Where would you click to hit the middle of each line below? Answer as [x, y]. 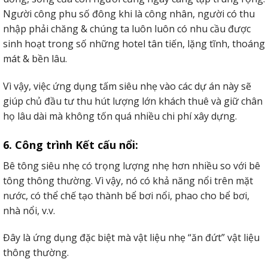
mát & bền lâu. [35, 59]
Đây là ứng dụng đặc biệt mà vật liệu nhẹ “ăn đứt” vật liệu [131, 238]
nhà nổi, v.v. [29, 210]
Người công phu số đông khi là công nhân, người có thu [129, 14]
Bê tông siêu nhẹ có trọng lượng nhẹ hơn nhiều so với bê [132, 165]
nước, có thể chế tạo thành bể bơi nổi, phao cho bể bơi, [126, 195]
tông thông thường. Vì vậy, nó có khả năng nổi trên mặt [128, 180]
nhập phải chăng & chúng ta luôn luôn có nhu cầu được [127, 29]
